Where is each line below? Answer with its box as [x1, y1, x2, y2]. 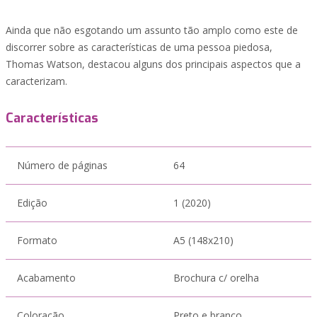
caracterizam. [6, 74, 67, 88]
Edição [17, 196, 47, 209]
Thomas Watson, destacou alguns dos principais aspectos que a [6, 57, 301, 71]
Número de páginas [17, 158, 108, 172]
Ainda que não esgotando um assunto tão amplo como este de [6, 23, 298, 37]
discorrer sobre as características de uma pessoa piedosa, [6, 40, 272, 54]
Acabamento [17, 271, 76, 284]
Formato [17, 234, 57, 247]
